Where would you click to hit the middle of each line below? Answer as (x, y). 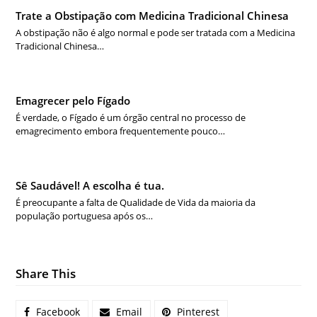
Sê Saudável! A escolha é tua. (90, 186)
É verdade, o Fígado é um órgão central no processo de (131, 118)
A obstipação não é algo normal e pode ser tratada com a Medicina (156, 33)
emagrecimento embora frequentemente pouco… (121, 131)
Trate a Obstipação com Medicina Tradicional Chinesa (152, 16)
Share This (46, 274)
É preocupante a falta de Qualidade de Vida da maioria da (136, 203)
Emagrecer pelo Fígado (73, 101)
